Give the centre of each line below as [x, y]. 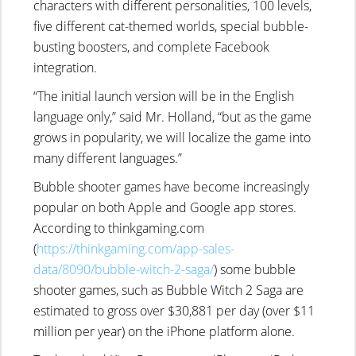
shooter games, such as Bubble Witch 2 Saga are [169, 290]
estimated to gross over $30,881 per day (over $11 [174, 311]
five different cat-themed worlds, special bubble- [171, 26]
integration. [66, 68]
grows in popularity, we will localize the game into [172, 137]
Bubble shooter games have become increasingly [172, 187]
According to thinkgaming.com [119, 228]
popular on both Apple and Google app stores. [165, 207]
